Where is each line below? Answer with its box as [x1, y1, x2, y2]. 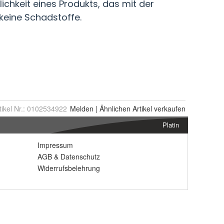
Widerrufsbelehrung [37, 163, 100, 173]
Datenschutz [60, 151, 100, 162]
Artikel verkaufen [130, 103, 185, 114]
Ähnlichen [99, 103, 130, 114]
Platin [162, 120, 179, 130]
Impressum [37, 140, 73, 150]
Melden [70, 103, 93, 114]
